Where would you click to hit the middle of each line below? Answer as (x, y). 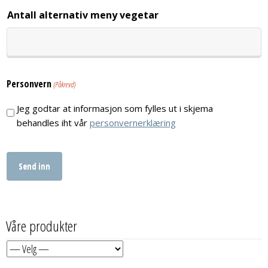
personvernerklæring (133, 122)
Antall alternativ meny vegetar (83, 15)
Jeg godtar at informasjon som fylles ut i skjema (115, 108)
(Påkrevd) (65, 84)
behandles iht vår (53, 122)
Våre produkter (42, 226)
